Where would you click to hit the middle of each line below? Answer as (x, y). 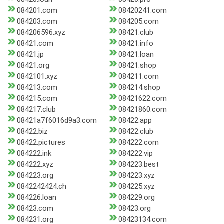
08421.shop (137, 66)
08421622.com (142, 99)
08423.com (35, 209)
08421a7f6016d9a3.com (57, 121)
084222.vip (135, 154)
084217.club (36, 110)
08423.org (134, 209)
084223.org (35, 176)
